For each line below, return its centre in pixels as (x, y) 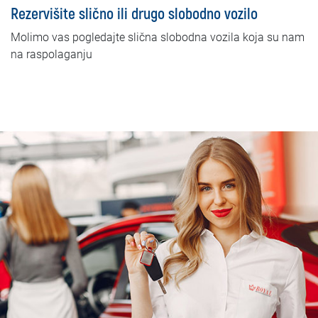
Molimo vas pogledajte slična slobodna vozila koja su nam (158, 38)
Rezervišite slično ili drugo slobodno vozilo (134, 15)
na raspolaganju (51, 55)
